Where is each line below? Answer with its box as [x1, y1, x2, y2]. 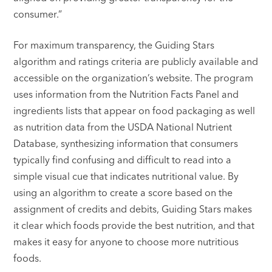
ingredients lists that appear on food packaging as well [13, 104, 256, 117]
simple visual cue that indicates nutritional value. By [13, 170, 239, 183]
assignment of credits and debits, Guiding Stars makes [13, 203, 253, 216]
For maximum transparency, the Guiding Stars [13, 39, 215, 52]
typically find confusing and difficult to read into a [13, 154, 232, 166]
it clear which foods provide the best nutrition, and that [13, 219, 255, 232]
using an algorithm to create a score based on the [13, 186, 233, 199]
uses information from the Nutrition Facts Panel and [13, 88, 239, 101]
